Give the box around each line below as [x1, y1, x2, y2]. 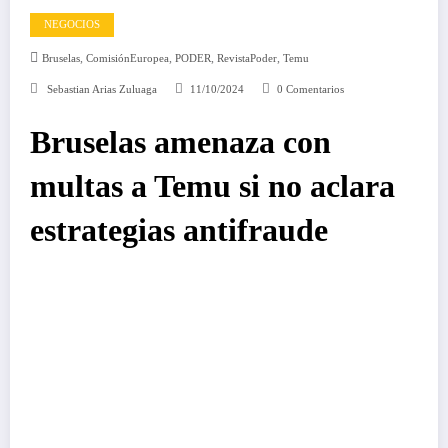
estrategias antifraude [30, 212, 328, 248]
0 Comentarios [276, 83, 344, 95]
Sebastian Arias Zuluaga [47, 83, 157, 95]
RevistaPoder [216, 52, 277, 64]
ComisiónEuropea [85, 52, 169, 64]
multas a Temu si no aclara [30, 168, 395, 204]
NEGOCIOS [44, 18, 100, 30]
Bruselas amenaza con [30, 124, 331, 160]
